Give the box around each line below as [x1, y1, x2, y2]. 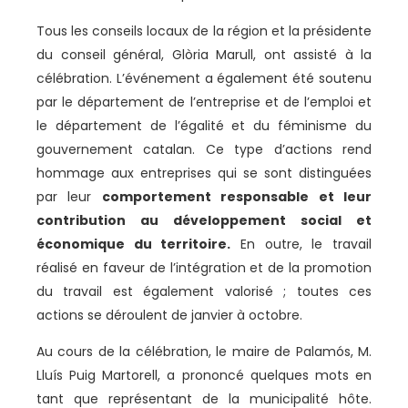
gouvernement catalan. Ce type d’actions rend [36, 139, 372, 158]
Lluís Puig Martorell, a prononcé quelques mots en [36, 365, 372, 384]
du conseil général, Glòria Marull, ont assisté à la [36, 45, 372, 64]
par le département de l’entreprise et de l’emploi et [36, 92, 372, 111]
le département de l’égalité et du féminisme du [36, 116, 372, 135]
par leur [36, 187, 102, 206]
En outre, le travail [230, 234, 372, 253]
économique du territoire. [36, 234, 231, 253]
